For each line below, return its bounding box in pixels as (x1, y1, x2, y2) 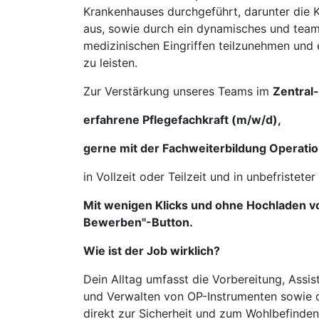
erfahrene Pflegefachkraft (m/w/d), (83, 113, 281, 127)
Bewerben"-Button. (83, 215, 193, 229)
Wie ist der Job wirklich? (83, 244, 220, 258)
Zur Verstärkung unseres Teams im (83, 84, 273, 98)
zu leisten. (83, 56, 137, 70)
